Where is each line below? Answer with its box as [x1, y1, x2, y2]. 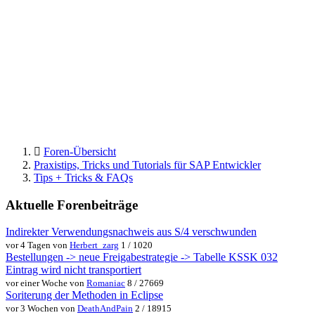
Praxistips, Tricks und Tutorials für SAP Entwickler [34, 158, 261, 171]
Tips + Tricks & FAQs [34, 171, 133, 184]
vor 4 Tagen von [6, 240, 70, 251]
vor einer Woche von [6, 278, 86, 289]
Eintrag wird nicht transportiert [6, 264, 141, 276]
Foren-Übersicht [44, 145, 116, 157]
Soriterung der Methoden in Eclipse [6, 289, 163, 302]
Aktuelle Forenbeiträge [6, 197, 138, 212]
